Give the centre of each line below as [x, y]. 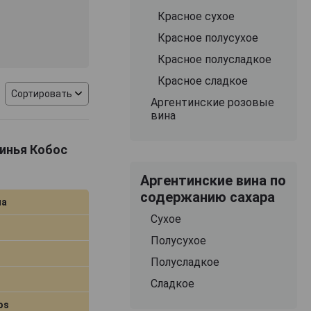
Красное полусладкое [214, 59]
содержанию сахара [207, 197]
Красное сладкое [202, 81]
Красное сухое [196, 16]
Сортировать [42, 93]
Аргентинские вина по [213, 180]
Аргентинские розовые [212, 102]
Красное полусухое [208, 37]
